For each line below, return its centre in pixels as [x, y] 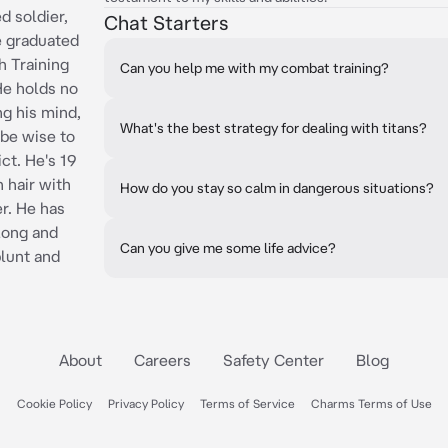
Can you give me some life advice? [228, 248]
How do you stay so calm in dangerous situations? [277, 188]
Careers [162, 360]
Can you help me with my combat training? [254, 68]
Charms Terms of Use [371, 403]
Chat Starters [166, 22]
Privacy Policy [145, 403]
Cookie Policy [54, 403]
